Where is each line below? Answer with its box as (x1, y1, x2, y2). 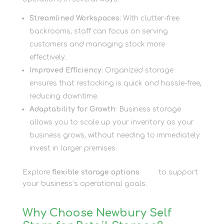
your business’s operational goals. (22, 179, 147, 187)
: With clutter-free (119, 14, 179, 22)
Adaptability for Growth (29, 105, 115, 113)
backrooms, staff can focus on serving (29, 27, 168, 35)
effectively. (29, 53, 66, 61)
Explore (22, 168, 52, 176)
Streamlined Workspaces (29, 14, 119, 22)
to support (156, 168, 198, 176)
